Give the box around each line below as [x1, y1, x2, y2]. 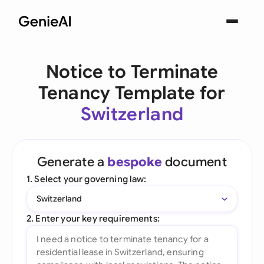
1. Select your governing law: [27, 173, 147, 184]
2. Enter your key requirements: [27, 213, 160, 224]
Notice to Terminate [45, 61, 219, 83]
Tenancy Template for [38, 82, 226, 104]
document [161, 154, 227, 170]
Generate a [37, 154, 108, 170]
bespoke [107, 154, 162, 170]
